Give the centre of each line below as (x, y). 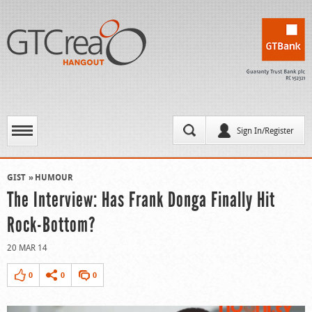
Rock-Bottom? (51, 225)
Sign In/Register (265, 130)
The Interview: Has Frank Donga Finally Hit (141, 200)
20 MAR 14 (27, 247)
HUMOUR (54, 177)
